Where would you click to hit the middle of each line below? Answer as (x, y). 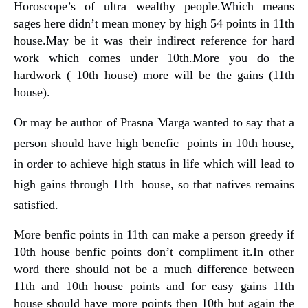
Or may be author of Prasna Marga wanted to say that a (154, 122)
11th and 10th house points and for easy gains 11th (154, 286)
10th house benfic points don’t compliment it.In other (154, 251)
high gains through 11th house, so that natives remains (154, 184)
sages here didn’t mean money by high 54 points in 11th (154, 23)
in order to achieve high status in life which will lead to (154, 163)
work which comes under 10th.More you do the (154, 57)
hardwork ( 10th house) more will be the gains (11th (154, 75)
